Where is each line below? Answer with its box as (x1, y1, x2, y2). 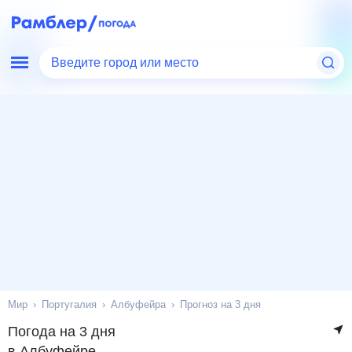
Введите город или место (51, 54, 204, 71)
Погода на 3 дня (8, 324, 112, 339)
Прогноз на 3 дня (185, 299, 266, 310)
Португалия (44, 299, 100, 310)
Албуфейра (114, 299, 171, 310)
